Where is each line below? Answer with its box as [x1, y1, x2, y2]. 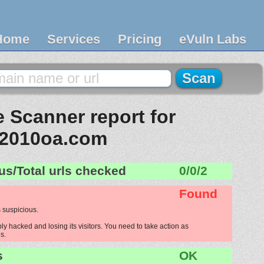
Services [47, 32, 100, 47]
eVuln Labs [179, 32, 246, 47]
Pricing [118, 32, 161, 47]
